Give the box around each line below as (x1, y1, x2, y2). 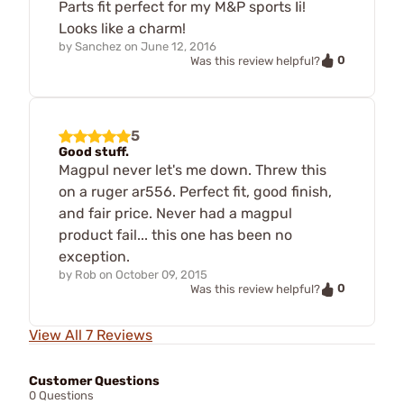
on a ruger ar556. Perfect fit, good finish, (59, 183, 332, 201)
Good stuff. (59, 144, 129, 161)
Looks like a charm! (59, 19, 186, 37)
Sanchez (75, 39, 122, 53)
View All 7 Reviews (29, 326, 152, 344)
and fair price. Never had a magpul (59, 205, 292, 223)
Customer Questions (29, 373, 160, 390)
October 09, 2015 (115, 268, 207, 282)
